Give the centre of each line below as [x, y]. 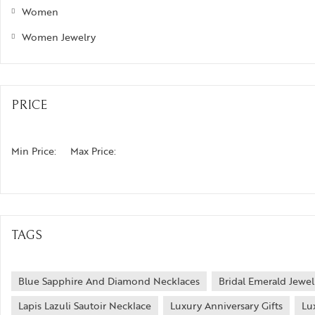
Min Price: [34, 150]
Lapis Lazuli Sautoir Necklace [85, 305]
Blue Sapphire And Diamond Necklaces [109, 281]
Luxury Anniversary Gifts [226, 305]
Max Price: [93, 150]
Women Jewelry [59, 37]
